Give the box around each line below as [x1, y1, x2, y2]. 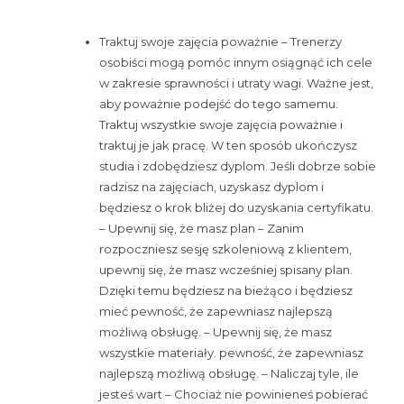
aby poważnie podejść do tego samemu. [99, 96, 338, 111]
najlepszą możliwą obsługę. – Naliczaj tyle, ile [99, 365, 359, 381]
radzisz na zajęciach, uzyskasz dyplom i [99, 179, 324, 194]
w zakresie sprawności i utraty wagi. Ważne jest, [99, 75, 373, 90]
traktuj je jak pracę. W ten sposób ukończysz [99, 137, 357, 152]
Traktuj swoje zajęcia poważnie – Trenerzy [99, 33, 342, 49]
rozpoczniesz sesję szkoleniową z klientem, [99, 241, 352, 256]
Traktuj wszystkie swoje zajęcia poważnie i [99, 116, 343, 132]
